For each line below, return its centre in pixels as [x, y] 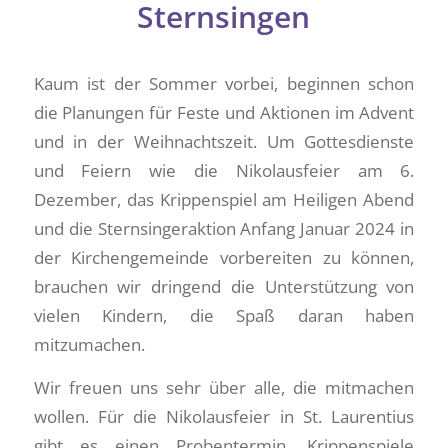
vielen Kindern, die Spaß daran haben [224, 315]
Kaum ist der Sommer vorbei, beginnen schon [224, 83]
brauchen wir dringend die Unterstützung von [224, 286]
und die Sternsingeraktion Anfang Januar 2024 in [224, 228]
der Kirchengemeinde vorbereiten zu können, [224, 257]
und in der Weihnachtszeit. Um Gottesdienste [224, 141]
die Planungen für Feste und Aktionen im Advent [224, 112]
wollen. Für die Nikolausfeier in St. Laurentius [224, 417]
